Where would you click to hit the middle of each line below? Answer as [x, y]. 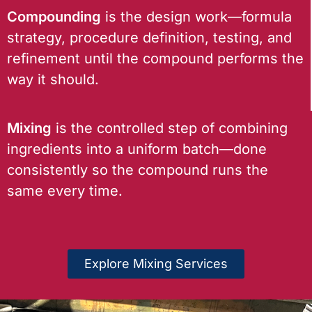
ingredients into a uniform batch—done [137, 149]
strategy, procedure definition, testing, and [149, 37]
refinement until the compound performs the [155, 58]
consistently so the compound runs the [138, 170]
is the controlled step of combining [170, 128]
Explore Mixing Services [156, 263]
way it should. [53, 79]
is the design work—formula [196, 16]
